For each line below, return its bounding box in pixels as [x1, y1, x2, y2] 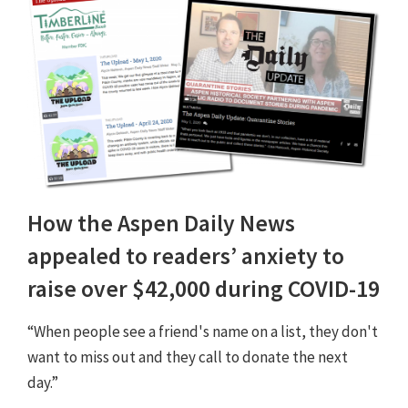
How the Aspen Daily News [27, 209, 295, 239]
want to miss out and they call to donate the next [27, 347, 348, 368]
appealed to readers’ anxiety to [27, 241, 344, 271]
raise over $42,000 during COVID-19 [27, 274, 380, 304]
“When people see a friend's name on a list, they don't [27, 321, 378, 342]
